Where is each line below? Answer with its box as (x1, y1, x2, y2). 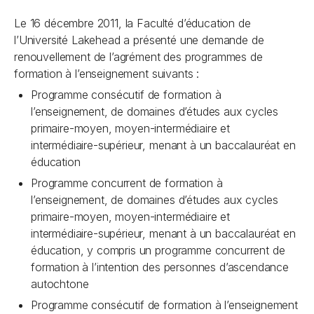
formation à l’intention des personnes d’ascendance (31, 260, 289, 274)
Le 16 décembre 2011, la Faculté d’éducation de (14, 16, 251, 30)
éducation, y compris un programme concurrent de (31, 243, 285, 257)
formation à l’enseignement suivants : (14, 67, 200, 81)
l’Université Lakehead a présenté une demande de (14, 33, 264, 47)
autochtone (31, 277, 89, 291)
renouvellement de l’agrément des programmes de (14, 50, 263, 64)
